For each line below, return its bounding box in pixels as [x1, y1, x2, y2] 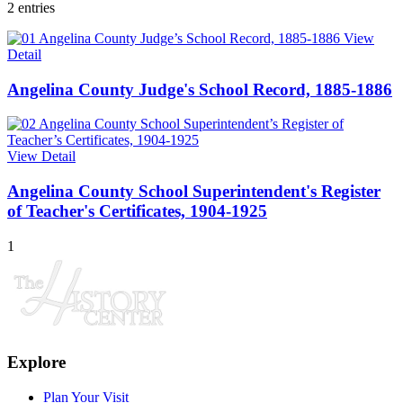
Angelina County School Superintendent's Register [7, 182, 381, 201]
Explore [7, 352, 66, 372]
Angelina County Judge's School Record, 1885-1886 [7, 79, 392, 99]
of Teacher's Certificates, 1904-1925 [7, 201, 267, 221]
